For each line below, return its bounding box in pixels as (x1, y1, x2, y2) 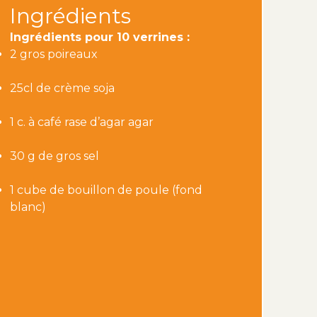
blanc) (9, 200, 46, 214)
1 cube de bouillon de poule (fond (9, 183, 202, 197)
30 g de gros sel (9, 149, 99, 163)
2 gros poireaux (9, 47, 98, 61)
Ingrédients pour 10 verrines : (9, 30, 190, 44)
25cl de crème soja (9, 81, 115, 95)
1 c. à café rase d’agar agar (9, 115, 154, 129)
